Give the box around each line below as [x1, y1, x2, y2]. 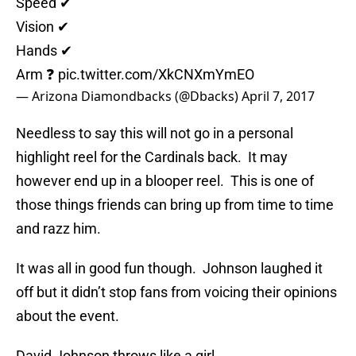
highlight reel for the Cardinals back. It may [16, 149, 288, 166]
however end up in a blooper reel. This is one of [16, 172, 314, 190]
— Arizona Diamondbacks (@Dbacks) [16, 87, 242, 106]
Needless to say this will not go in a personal [16, 125, 293, 142]
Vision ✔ [16, 18, 69, 36]
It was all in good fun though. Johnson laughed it [16, 260, 323, 277]
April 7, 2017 [242, 87, 315, 106]
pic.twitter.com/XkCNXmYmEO [58, 66, 254, 83]
